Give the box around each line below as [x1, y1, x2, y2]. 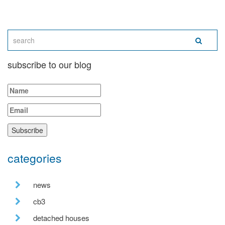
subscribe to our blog [8, 57, 91, 71]
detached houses [33, 212, 89, 223]
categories [8, 149, 62, 166]
